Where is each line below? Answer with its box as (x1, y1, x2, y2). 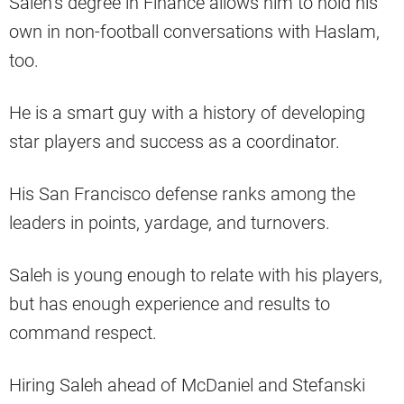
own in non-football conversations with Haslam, (9, 21, 380, 43)
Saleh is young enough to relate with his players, (9, 264, 382, 287)
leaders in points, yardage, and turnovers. (9, 212, 330, 234)
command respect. (9, 322, 157, 344)
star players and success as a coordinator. (9, 131, 340, 153)
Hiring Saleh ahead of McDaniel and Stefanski (9, 374, 365, 397)
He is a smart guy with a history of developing (9, 102, 365, 124)
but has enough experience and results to (9, 293, 330, 316)
